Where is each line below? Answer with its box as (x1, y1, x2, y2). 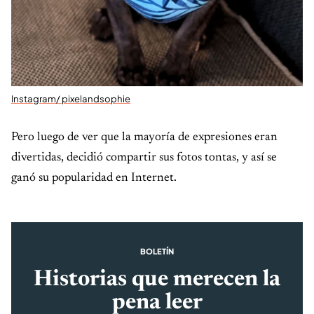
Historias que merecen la (34, 268, 280, 291)
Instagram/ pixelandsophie (11, 93, 130, 105)
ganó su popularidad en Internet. (11, 172, 177, 185)
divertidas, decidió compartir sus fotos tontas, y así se (11, 151, 277, 165)
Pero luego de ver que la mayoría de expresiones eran (11, 131, 278, 144)
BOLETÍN (140, 246, 174, 257)
